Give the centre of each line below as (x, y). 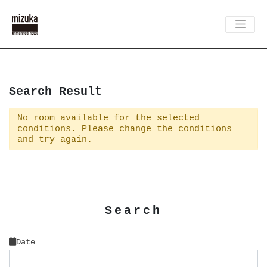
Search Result (55, 92)
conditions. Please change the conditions (124, 129)
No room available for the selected (108, 118)
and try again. (55, 139)
